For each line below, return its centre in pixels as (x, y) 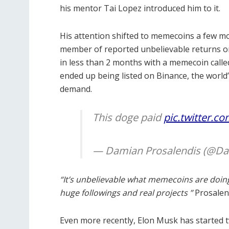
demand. (76, 89)
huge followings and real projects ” (126, 193)
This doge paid (128, 118)
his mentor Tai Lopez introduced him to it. (140, 8)
